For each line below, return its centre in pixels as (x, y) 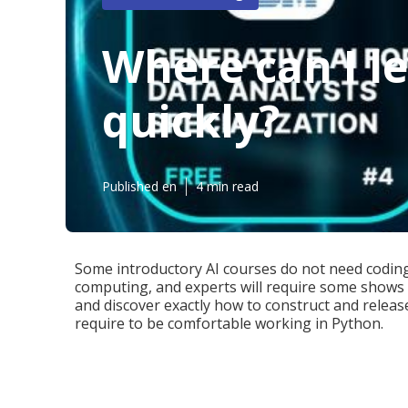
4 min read (227, 186)
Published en (139, 186)
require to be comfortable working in (203, 323)
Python (356, 323)
